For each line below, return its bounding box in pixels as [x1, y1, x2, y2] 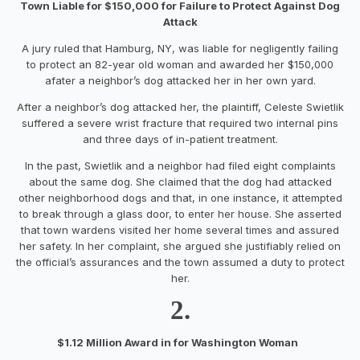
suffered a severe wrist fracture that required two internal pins [22, 116, 338, 129]
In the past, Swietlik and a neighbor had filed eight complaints [24, 158, 336, 172]
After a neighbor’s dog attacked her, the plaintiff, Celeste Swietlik [16, 100, 344, 113]
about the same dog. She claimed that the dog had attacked [28, 174, 332, 188]
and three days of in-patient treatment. [82, 132, 278, 145]
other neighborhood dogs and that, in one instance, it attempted [18, 190, 342, 204]
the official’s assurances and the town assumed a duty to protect [15, 255, 345, 268]
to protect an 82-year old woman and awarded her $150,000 [27, 57, 333, 71]
